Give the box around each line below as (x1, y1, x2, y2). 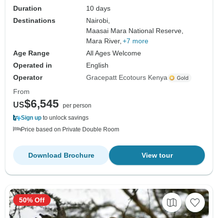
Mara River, (86, 37, 122, 45)
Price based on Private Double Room (21, 126, 119, 133)
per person (63, 102, 91, 109)
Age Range (13, 49, 50, 57)
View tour (141, 151, 173, 160)
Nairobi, (86, 17, 110, 25)
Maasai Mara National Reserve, (86, 27, 184, 35)
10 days (86, 4, 111, 13)
